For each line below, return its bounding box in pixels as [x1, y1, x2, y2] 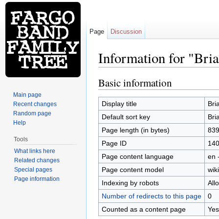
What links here [14, 147, 55, 154]
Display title [101, 99, 137, 108]
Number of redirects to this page [101, 192, 201, 200]
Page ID [101, 139, 127, 147]
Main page [13, 91, 42, 98]
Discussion [110, 28, 142, 35]
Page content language [101, 152, 174, 160]
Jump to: [98, 67, 127, 75]
